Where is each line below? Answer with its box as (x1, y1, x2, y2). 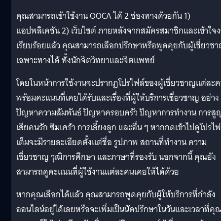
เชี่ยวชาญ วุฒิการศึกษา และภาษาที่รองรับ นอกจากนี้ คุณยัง (16, 150, 216, 165)
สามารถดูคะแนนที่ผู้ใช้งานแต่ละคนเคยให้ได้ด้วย (16, 165, 179, 180)
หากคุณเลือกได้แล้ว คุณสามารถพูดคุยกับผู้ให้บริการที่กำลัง (16, 187, 216, 202)
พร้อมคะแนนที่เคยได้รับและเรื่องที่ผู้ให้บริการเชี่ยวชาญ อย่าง (16, 91, 219, 106)
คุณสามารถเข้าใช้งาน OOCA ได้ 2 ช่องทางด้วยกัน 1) (16, 9, 190, 24)
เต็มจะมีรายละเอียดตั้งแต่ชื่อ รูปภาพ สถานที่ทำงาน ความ (16, 135, 207, 150)
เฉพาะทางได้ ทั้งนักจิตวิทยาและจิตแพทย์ (16, 53, 155, 68)
